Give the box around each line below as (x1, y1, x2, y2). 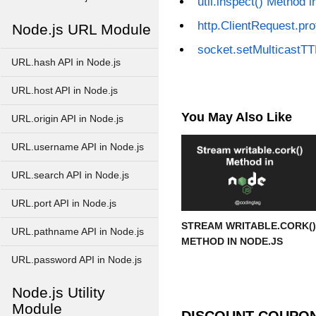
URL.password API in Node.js (11, 255, 142, 265)
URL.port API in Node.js (11, 198, 116, 209)
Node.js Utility (12, 284, 105, 300)
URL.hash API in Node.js (11, 57, 121, 68)
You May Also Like (181, 110, 292, 124)
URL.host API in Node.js (11, 85, 118, 96)
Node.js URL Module (12, 21, 151, 37)
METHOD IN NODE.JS (181, 236, 283, 248)
